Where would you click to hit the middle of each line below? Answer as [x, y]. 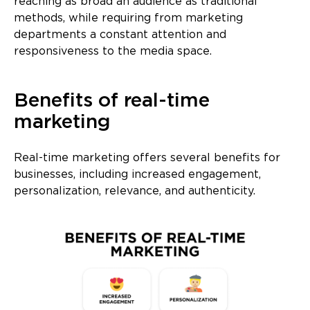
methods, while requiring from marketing [128, 19]
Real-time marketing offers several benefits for [147, 158]
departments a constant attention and [120, 35]
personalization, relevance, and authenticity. [135, 192]
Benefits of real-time [112, 101]
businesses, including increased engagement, [137, 175]
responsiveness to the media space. [113, 52]
